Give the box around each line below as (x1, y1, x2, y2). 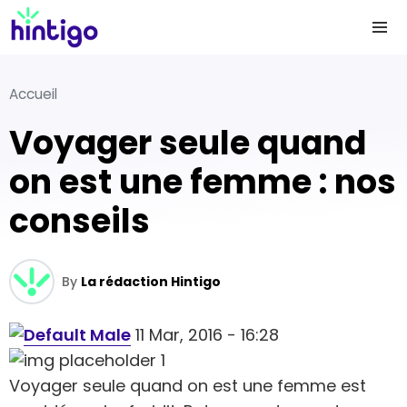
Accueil (9, 84, 57, 104)
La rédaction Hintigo (81, 273, 221, 291)
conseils (9, 198, 150, 244)
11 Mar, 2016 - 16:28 (131, 323, 279, 346)
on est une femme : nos (9, 159, 396, 205)
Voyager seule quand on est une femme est (9, 374, 366, 397)
